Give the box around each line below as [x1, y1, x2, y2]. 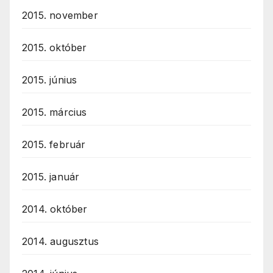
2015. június [22, 74, 77, 87]
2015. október [22, 41, 87, 54]
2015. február [22, 138, 86, 151]
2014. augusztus [22, 235, 99, 248]
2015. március [22, 106, 87, 119]
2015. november [22, 9, 98, 22]
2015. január [22, 171, 80, 183]
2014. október [22, 203, 88, 216]
